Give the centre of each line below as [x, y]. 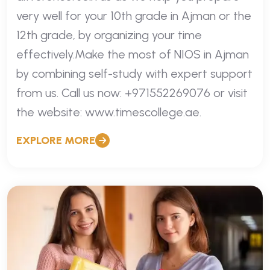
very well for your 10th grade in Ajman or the [134, 15]
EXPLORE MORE [56, 140]
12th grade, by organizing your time [109, 35]
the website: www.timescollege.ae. [109, 112]
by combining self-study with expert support [134, 73]
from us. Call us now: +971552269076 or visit [132, 93]
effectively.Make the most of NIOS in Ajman [133, 54]
